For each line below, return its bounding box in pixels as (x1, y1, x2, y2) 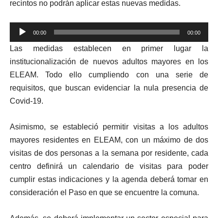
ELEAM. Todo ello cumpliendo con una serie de (10, 71, 208, 79)
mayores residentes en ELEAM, (10, 136, 126, 145)
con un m (126, 136, 160, 145)
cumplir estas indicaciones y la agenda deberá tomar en (10, 175, 208, 184)
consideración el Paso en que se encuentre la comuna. (10, 188, 199, 197)
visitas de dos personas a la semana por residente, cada (10, 149, 208, 158)
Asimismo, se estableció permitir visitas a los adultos (10, 123, 208, 131)
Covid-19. (10, 97, 43, 106)
